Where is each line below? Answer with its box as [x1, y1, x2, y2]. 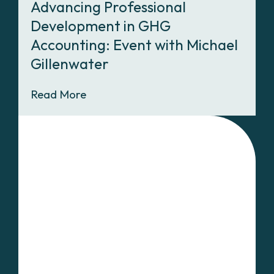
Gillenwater [31, 54, 109, 73]
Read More [31, 86, 86, 102]
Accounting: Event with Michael [31, 35, 238, 54]
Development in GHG [31, 16, 171, 35]
